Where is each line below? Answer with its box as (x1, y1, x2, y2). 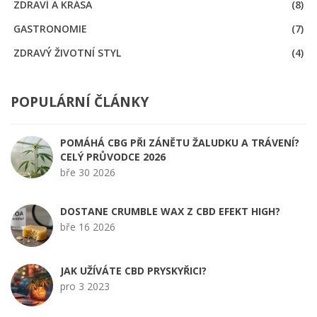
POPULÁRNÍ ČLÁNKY (11, 92, 149, 112)
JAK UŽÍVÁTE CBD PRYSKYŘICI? (60, 264, 207, 278)
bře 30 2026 (60, 166, 115, 180)
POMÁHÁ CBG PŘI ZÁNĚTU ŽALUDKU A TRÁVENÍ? (60, 136, 299, 150)
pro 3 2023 (60, 279, 110, 294)
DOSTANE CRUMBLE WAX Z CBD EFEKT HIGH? (60, 204, 280, 219)
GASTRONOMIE (13, 22, 88, 36)
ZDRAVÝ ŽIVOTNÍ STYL (13, 46, 122, 60)
